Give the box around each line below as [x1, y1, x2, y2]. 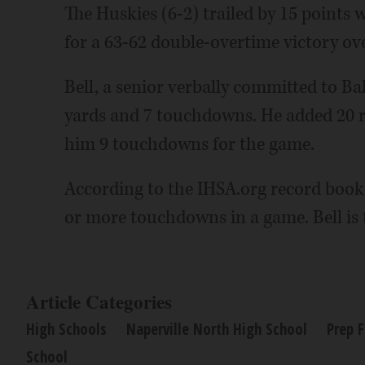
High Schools [26, 319, 107, 340]
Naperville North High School [126, 319, 307, 340]
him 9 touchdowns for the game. [64, 132, 314, 156]
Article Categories [26, 288, 172, 315]
